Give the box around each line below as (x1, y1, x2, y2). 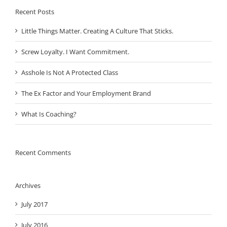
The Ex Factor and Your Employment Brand (21, 88, 151, 98)
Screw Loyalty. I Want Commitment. (21, 47, 129, 56)
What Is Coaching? (21, 109, 77, 119)
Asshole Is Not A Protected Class (21, 67, 118, 77)
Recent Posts (15, 7, 54, 17)
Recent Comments (15, 147, 71, 157)
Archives (15, 180, 41, 190)
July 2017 (21, 199, 48, 209)
